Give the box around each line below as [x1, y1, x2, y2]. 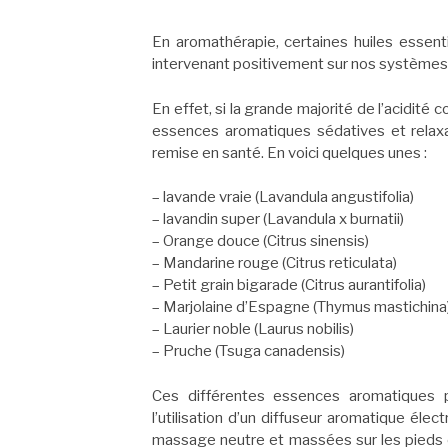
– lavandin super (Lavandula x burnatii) [152, 210, 404, 229]
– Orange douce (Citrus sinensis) [152, 232, 369, 251]
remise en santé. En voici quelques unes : [152, 143, 427, 162]
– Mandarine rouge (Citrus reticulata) [152, 254, 397, 273]
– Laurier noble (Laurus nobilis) [152, 320, 354, 339]
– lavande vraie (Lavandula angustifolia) [152, 188, 414, 207]
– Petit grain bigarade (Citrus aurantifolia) [152, 276, 426, 295]
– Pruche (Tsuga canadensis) [152, 342, 345, 361]
